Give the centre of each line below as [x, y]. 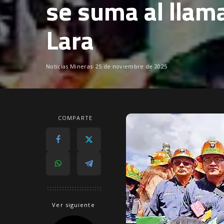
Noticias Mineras [69, 66]
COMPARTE [75, 118]
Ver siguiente [73, 205]
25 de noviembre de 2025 [131, 66]
